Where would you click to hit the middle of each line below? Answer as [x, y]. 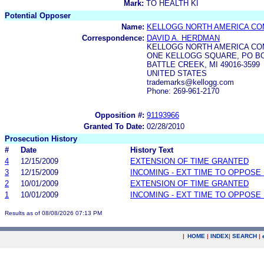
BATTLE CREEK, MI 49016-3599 [203, 64]
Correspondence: [113, 38]
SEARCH [245, 236]
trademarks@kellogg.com [190, 82]
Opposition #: [120, 115]
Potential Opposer [38, 15]
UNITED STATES [177, 73]
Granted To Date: [114, 126]
